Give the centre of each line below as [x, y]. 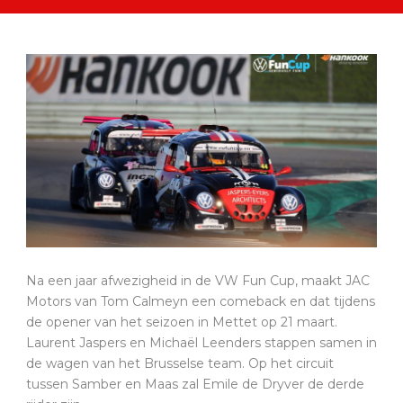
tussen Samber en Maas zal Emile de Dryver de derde [195, 384]
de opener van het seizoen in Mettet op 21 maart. [182, 322]
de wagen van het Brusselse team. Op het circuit [180, 363]
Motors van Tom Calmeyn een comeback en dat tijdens [201, 301]
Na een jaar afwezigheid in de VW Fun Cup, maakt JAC [198, 280]
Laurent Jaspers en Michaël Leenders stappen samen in [201, 342]
